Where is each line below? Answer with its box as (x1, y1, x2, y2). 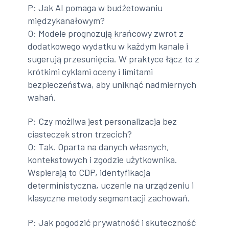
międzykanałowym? (28, 14, 105, 26)
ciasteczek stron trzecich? (28, 128, 132, 140)
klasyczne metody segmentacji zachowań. (28, 192, 191, 204)
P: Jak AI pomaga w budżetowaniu (28, 2, 163, 13)
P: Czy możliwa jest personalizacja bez (28, 116, 177, 127)
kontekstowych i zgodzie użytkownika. (28, 154, 178, 166)
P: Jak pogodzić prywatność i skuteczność (28, 216, 196, 228)
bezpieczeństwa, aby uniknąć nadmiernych (28, 78, 197, 90)
